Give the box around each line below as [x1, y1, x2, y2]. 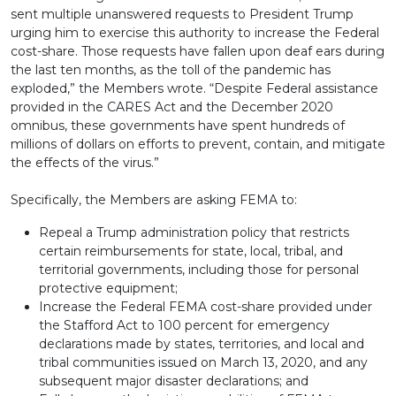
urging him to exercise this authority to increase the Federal [11, 25, 379, 41]
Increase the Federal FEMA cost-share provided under [39, 299, 372, 315]
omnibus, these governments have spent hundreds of [11, 118, 345, 133]
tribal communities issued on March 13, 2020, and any [39, 354, 368, 370]
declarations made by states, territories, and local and [39, 336, 364, 352]
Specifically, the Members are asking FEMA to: [11, 192, 297, 208]
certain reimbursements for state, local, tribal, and [39, 243, 343, 259]
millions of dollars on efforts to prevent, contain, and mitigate [11, 136, 385, 152]
